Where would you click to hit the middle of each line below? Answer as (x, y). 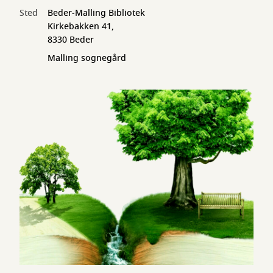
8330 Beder (71, 40)
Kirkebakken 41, (81, 27)
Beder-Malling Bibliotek (96, 13)
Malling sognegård (87, 58)
